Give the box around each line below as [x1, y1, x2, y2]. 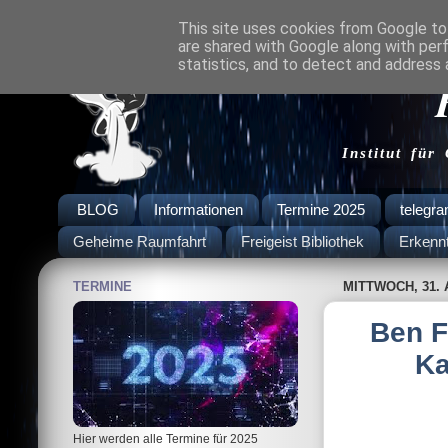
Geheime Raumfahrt [73, 233, 206, 251]
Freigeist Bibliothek [240, 233, 364, 251]
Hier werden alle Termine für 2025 [73, 431, 258, 445]
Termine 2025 [277, 201, 366, 219]
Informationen [153, 201, 243, 219]
